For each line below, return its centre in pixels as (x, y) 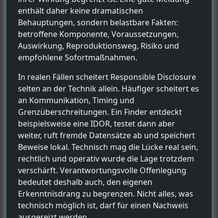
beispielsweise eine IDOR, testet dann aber (97, 123)
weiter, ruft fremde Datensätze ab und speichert (107, 135)
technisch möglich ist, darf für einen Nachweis (103, 205)
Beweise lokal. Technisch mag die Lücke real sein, (108, 147)
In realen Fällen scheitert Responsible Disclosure (107, 77)
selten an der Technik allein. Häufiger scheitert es (109, 88)
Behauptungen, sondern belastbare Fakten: (98, 22)
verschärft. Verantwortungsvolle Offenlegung (102, 170)
